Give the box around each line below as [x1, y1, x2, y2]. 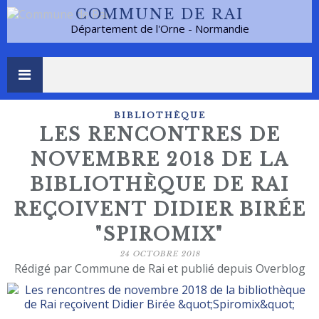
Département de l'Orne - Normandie [70, 21, 249, 36]
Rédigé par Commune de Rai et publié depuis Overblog [14, 261, 305, 276]
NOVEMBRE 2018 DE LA [30, 149, 289, 171]
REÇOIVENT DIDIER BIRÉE [13, 199, 306, 221]
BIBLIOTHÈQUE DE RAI [30, 174, 289, 196]
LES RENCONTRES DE [38, 124, 281, 146]
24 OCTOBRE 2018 [119, 249, 200, 258]
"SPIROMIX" [95, 224, 224, 246]
